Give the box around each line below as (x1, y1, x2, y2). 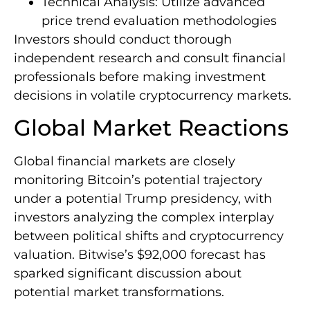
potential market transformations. (14, 284, 224, 300)
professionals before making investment (14, 69, 266, 84)
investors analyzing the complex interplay (14, 210, 274, 226)
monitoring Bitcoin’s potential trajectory (14, 172, 262, 188)
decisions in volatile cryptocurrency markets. (14, 87, 291, 103)
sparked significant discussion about (14, 266, 241, 282)
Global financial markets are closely (14, 154, 235, 170)
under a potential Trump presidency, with (14, 191, 272, 207)
